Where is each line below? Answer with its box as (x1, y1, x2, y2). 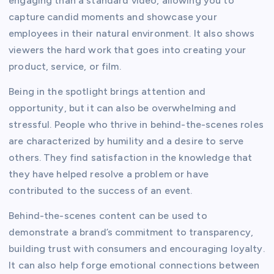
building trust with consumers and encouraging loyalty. (9, 243, 265, 255)
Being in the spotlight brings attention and (9, 86, 206, 98)
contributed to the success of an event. (9, 185, 193, 197)
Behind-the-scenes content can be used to (9, 210, 207, 222)
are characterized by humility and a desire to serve (9, 135, 244, 147)
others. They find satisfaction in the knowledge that (9, 152, 253, 164)
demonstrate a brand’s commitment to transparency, (9, 226, 253, 239)
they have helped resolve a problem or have (9, 168, 209, 180)
